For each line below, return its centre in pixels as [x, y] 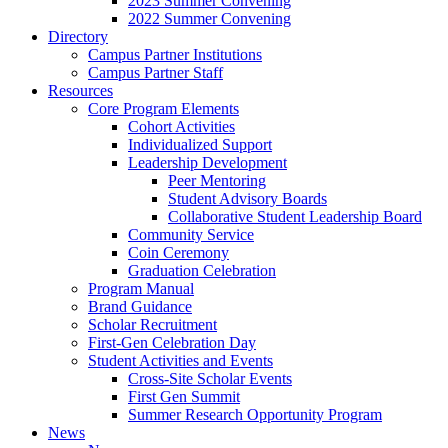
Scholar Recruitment [152, 324]
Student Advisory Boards [247, 198]
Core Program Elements [163, 108]
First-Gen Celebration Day [172, 342]
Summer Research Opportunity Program [255, 414]
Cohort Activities [181, 126]
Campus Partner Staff [155, 72]
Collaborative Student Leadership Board [295, 216]
